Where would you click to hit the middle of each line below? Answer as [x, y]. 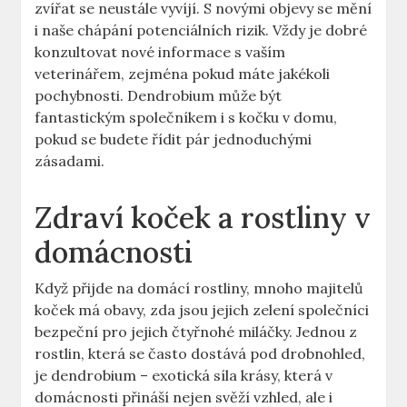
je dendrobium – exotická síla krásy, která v [184, 376]
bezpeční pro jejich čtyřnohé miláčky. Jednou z [196, 332]
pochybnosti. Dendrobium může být [159, 96]
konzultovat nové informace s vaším [160, 52]
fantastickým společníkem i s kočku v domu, [186, 118]
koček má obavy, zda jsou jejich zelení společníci [202, 310]
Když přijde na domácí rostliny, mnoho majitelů [199, 288]
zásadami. [70, 161]
